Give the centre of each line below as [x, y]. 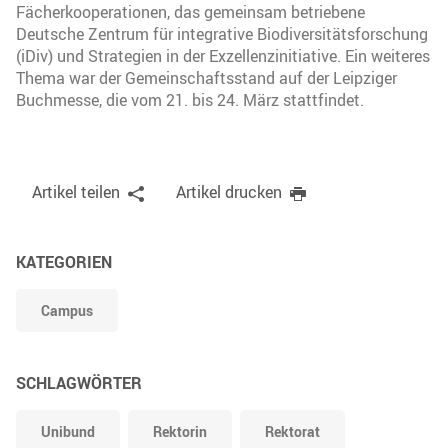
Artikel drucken [229, 191]
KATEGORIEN [64, 261]
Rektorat [292, 431]
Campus [67, 310]
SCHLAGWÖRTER [79, 382]
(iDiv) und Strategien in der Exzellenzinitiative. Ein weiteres [223, 55]
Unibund [68, 431]
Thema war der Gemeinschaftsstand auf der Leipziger [206, 77]
